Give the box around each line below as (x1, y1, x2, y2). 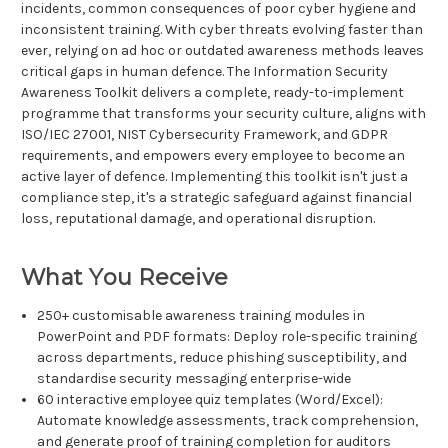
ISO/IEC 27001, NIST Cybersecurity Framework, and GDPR (21, 126, 388, 144)
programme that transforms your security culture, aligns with (21, 105, 426, 123)
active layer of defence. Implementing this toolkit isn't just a (21, 168, 408, 186)
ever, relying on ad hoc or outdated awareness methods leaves (21, 42, 424, 60)
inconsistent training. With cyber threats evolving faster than (21, 21, 423, 39)
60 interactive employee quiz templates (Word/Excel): (37, 391, 384, 409)
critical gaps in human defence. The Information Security (21, 63, 388, 81)
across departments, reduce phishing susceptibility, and (37, 349, 408, 367)
